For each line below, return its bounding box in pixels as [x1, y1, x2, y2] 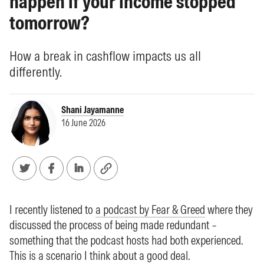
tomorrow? [9, 11, 90, 34]
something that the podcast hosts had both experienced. [9, 233, 243, 247]
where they [205, 202, 253, 217]
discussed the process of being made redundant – [9, 217, 217, 232]
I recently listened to [9, 202, 95, 217]
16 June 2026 [61, 116, 105, 128]
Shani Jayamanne [61, 104, 124, 116]
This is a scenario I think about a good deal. [9, 248, 190, 263]
